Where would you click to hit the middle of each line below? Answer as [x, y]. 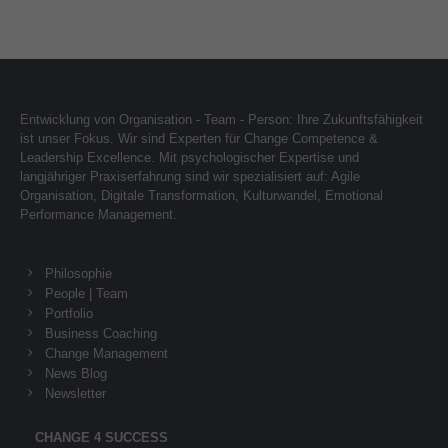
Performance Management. [98, 215]
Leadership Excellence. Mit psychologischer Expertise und [189, 158]
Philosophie [78, 274]
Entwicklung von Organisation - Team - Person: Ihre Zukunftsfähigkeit [221, 120]
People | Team [86, 294]
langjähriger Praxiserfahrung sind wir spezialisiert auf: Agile [190, 177]
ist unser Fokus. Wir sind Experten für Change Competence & [199, 139]
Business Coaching [101, 334]
